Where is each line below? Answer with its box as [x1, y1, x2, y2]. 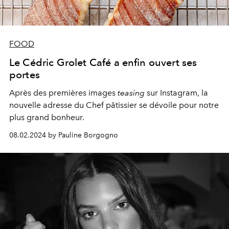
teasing [118, 87, 145, 98]
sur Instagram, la [145, 87, 208, 98]
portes [9, 68, 40, 81]
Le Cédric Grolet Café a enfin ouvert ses [9, 56, 197, 68]
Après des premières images [9, 87, 118, 98]
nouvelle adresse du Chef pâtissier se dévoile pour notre [9, 100, 219, 110]
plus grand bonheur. [9, 112, 84, 122]
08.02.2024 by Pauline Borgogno [9, 130, 118, 140]
